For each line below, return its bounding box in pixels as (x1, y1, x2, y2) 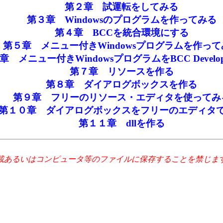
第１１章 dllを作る (78, 117, 165, 128)
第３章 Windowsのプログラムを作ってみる (26, 14, 217, 25)
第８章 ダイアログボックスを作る (46, 79, 197, 90)
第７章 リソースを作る (69, 66, 174, 77)
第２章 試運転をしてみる (65, 1, 178, 12)
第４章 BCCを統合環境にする (54, 27, 189, 38)
